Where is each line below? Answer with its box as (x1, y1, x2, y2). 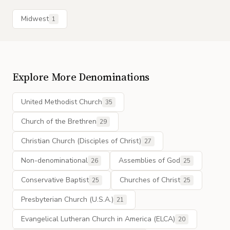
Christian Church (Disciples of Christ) (21, 136, 141, 146)
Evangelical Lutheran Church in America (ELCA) (21, 214, 175, 224)
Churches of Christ (120, 175, 180, 185)
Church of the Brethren (21, 117, 97, 126)
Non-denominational (21, 156, 88, 165)
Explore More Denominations (12, 70, 150, 84)
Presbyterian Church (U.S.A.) (21, 195, 113, 204)
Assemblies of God (119, 156, 180, 165)
